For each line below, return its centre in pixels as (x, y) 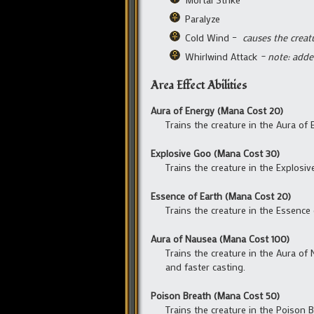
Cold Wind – (214, 37)
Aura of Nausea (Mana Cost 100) (220, 239)
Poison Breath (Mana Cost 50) (215, 295)
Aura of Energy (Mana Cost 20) (217, 110)
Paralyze (203, 18)
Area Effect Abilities (199, 85)
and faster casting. (205, 267)
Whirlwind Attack (223, 56)
